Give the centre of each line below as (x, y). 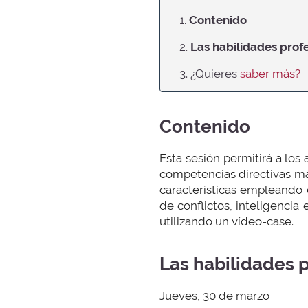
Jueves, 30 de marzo (214, 295)
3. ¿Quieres (210, 73)
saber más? (270, 73)
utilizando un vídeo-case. (227, 221)
